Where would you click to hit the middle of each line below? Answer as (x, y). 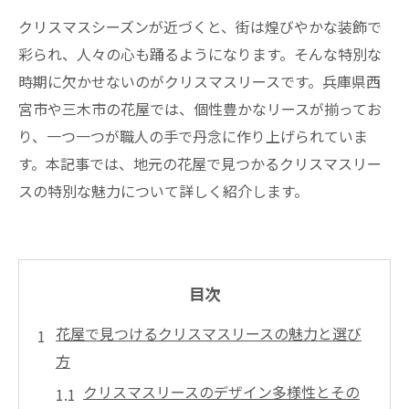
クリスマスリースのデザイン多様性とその (221, 392)
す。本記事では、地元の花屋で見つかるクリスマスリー (200, 163)
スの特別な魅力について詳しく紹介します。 (163, 191)
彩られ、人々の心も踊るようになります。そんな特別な (200, 54)
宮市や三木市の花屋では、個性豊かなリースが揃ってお (200, 109)
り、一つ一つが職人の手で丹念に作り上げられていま (193, 136)
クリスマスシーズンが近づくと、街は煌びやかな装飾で (200, 26)
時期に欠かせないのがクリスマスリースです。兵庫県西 (199, 81)
